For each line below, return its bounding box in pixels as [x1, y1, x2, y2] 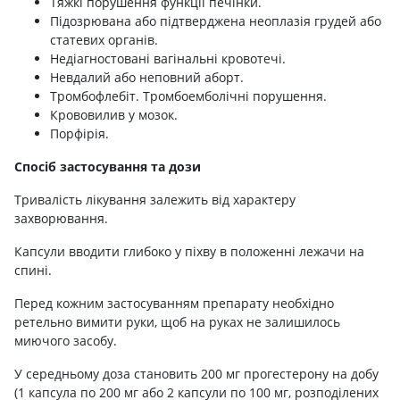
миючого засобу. [14, 331, 117, 349]
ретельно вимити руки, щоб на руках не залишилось [14, 312, 340, 330]
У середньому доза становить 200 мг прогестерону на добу [14, 364, 379, 382]
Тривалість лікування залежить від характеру [14, 190, 296, 208]
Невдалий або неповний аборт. [50, 68, 244, 86]
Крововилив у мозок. [50, 105, 178, 123]
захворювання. [14, 209, 108, 227]
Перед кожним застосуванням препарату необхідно [14, 294, 334, 312]
